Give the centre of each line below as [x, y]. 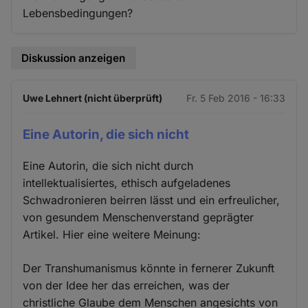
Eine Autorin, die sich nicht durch [108, 166]
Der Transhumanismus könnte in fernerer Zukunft [149, 268]
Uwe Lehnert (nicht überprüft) [93, 98]
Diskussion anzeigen [74, 58]
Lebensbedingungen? [78, 13]
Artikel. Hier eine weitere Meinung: [112, 235]
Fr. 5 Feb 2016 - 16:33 [235, 98]
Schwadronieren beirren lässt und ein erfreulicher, [152, 200]
